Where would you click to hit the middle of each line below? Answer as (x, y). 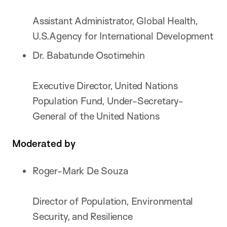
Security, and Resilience (83, 217)
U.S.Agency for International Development (123, 36)
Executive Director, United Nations (105, 86)
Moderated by (44, 144)
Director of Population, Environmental (113, 201)
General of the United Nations (96, 116)
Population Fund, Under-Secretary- (108, 101)
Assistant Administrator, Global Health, (115, 21)
